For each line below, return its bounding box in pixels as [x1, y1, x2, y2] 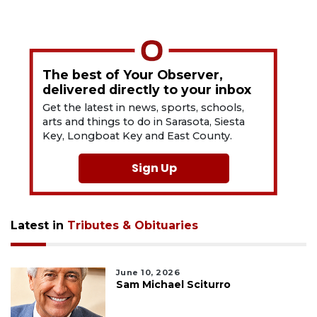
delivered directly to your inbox [42, 81, 252, 97]
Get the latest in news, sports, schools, [42, 100, 245, 114]
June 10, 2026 [115, 267, 180, 277]
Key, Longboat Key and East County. [42, 129, 233, 142]
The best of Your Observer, [42, 67, 224, 82]
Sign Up [131, 159, 177, 176]
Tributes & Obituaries [67, 218, 198, 232]
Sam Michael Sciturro [115, 277, 231, 291]
